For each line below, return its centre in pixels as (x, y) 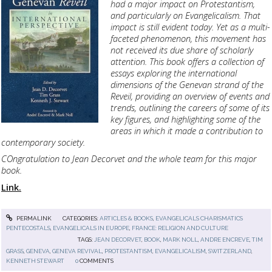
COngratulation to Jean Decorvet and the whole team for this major (129, 159)
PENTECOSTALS (29, 228)
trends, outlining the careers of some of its (190, 108)
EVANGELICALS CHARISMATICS (199, 219)
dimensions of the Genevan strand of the (187, 85)
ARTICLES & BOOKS (126, 219)
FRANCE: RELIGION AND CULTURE (180, 228)
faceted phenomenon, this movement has (189, 39)
